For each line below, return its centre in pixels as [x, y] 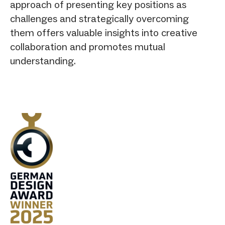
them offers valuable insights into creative [104, 32]
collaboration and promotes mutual [88, 46]
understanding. [43, 61]
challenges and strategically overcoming [99, 18]
